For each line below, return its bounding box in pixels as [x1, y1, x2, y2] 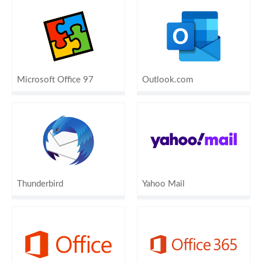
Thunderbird [17, 179, 63, 188]
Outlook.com [142, 75, 193, 84]
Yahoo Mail [142, 179, 185, 188]
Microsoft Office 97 [17, 75, 94, 84]
